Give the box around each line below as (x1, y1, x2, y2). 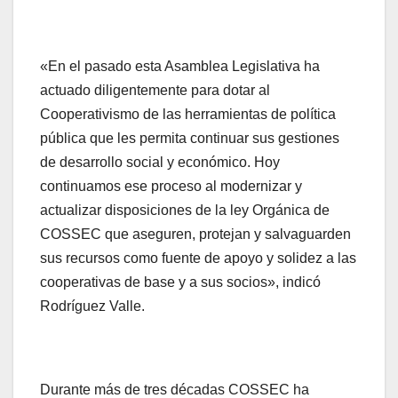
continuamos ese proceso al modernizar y (40, 179, 302, 195)
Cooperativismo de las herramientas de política (40, 107, 336, 123)
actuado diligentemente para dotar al (40, 83, 270, 99)
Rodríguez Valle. (40, 298, 145, 314)
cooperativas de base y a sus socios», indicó (40, 275, 321, 291)
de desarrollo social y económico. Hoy (40, 155, 280, 171)
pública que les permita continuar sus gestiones (40, 131, 339, 147)
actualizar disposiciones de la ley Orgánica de (40, 203, 330, 219)
